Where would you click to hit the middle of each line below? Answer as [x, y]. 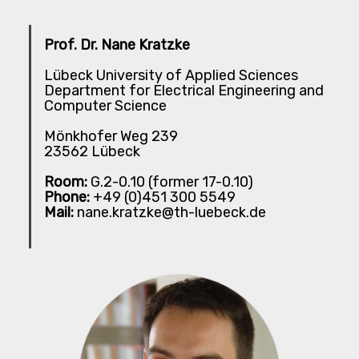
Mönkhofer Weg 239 [111, 137]
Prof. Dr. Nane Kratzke [117, 45]
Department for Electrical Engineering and [184, 91]
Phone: [67, 198]
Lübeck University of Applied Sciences [171, 76]
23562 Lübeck [92, 152]
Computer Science [105, 106]
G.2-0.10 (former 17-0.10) [170, 182]
